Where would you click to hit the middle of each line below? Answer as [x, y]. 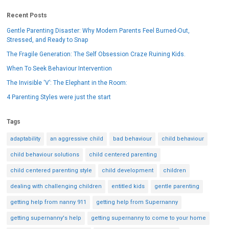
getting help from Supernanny [137, 198]
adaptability [26, 135]
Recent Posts [27, 12]
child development [128, 167]
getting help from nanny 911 [49, 198]
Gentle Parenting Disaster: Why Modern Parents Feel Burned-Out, [98, 27]
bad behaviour [133, 135]
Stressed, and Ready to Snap [48, 36]
